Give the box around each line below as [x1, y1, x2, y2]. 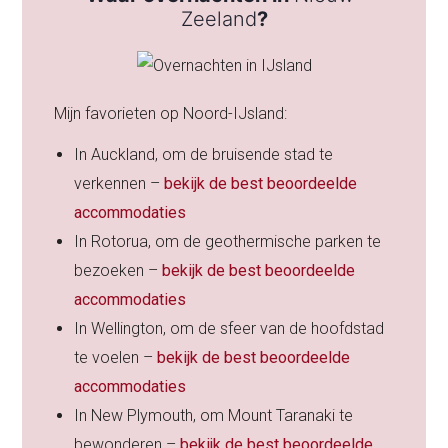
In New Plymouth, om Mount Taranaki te [74, 406, 354, 426]
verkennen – [74, 174, 165, 194]
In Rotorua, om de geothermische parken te [74, 232, 382, 252]
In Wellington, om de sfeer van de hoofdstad [74, 319, 385, 339]
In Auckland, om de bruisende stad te [74, 145, 334, 165]
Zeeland [180, 6, 257, 31]
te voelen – [74, 348, 158, 368]
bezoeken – [74, 261, 163, 281]
